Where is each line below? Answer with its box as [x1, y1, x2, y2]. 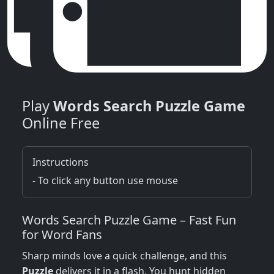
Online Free [22, 113, 100, 133]
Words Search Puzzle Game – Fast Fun [22, 212, 236, 229]
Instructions [32, 155, 89, 169]
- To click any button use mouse [32, 174, 178, 188]
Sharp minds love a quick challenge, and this [22, 249, 227, 263]
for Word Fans [22, 226, 102, 243]
